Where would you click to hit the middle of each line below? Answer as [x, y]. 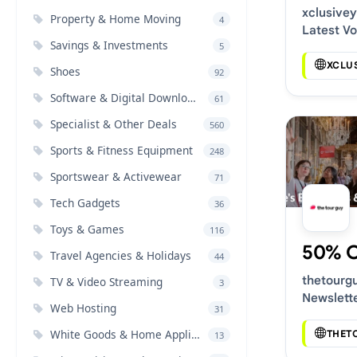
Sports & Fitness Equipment [122, 150]
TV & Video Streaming [106, 282]
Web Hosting [83, 308]
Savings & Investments [109, 45]
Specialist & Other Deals [114, 124]
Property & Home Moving [116, 19]
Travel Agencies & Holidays [121, 255]
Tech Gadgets [85, 203]
